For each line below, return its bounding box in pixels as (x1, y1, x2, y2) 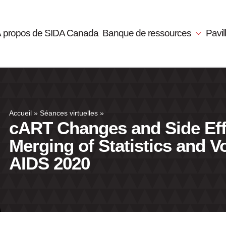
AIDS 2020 (9, 153, 90, 174)
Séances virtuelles (40, 109, 98, 118)
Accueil (9, 109, 32, 118)
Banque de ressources (102, 28, 194, 38)
